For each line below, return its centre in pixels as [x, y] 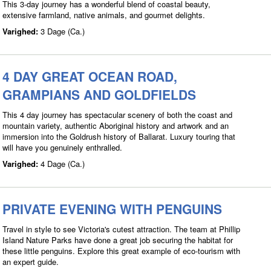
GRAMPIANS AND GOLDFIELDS [99, 94]
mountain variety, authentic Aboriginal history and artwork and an [116, 126]
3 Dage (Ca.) [63, 31]
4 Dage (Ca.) [63, 164]
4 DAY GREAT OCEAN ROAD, [90, 76]
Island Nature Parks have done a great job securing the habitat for [118, 240]
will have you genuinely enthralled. [62, 147]
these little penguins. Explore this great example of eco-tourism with [121, 251]
